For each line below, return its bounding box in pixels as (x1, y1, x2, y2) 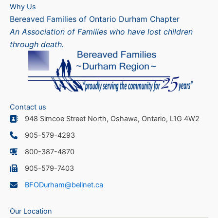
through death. (10, 39, 64, 49)
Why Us (10, 2, 36, 11)
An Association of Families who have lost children (10, 26, 193, 36)
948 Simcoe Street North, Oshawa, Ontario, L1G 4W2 (25, 114, 200, 123)
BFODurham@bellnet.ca (25, 180, 103, 189)
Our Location (10, 206, 52, 216)
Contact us (10, 102, 46, 111)
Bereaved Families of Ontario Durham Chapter (10, 14, 180, 24)
